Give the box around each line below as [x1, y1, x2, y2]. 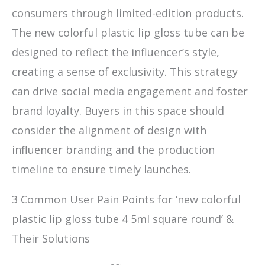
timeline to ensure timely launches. [12, 161, 191, 176]
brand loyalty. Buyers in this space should [12, 103, 224, 118]
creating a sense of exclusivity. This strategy [12, 64, 238, 79]
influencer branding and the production [12, 142, 215, 157]
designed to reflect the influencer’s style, [12, 44, 219, 59]
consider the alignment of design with [12, 122, 206, 137]
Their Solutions [12, 231, 90, 245]
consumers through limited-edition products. [12, 5, 244, 20]
